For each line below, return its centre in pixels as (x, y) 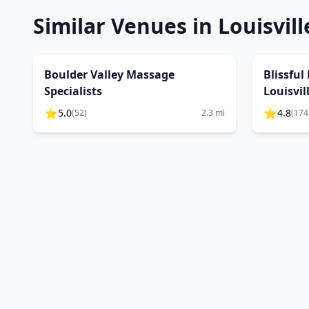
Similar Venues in (126, 26)
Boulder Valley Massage (109, 74)
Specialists (73, 91)
